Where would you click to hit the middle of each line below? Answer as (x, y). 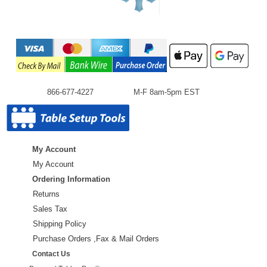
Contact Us (51, 253)
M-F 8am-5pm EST (167, 92)
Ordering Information (71, 179)
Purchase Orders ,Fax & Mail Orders (96, 238)
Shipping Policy (60, 223)
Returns (46, 194)
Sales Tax (50, 209)
